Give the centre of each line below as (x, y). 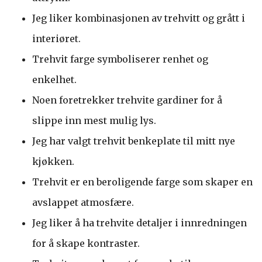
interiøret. (56, 38)
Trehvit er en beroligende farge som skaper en (142, 182)
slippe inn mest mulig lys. (94, 120)
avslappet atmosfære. (83, 202)
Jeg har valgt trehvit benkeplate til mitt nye (134, 141)
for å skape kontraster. (86, 243)
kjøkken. (53, 161)
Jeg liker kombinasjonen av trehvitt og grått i (139, 18)
